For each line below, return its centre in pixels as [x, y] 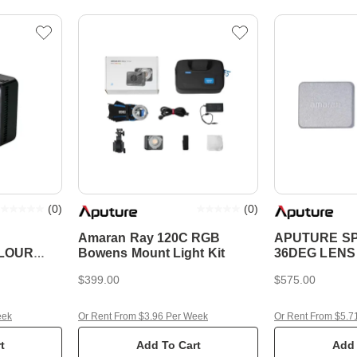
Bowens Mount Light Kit [151, 253]
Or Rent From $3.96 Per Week [143, 316]
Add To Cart [168, 345]
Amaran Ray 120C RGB [149, 238]
